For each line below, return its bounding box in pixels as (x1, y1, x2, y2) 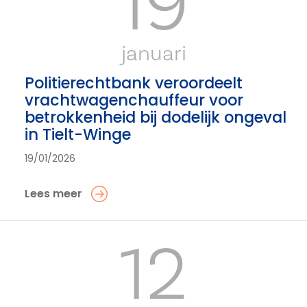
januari (121, 40, 186, 68)
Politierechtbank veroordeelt (25, 72, 243, 94)
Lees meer (25, 186, 82, 201)
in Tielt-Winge (25, 123, 131, 145)
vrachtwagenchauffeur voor (25, 89, 243, 111)
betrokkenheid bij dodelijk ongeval (25, 106, 286, 128)
